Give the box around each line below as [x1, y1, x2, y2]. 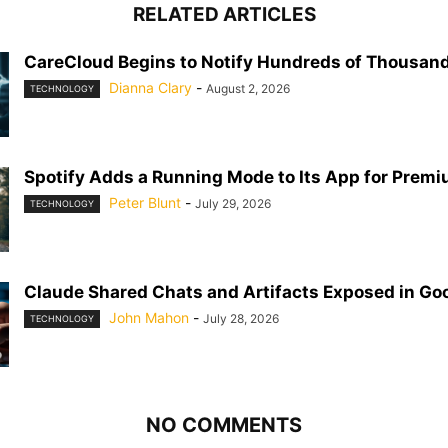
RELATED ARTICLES [132, 3, 316, 26]
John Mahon [109, 309, 189, 326]
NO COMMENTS [146, 413, 302, 437]
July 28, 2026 [203, 311, 279, 326]
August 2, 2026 [206, 81, 290, 96]
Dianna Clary [109, 79, 192, 96]
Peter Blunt [109, 194, 181, 211]
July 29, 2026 [195, 196, 271, 211]
